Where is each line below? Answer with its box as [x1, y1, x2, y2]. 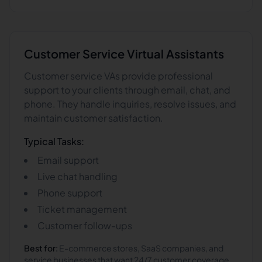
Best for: [24, 243, 58, 253]
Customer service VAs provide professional [24, 70, 213, 82]
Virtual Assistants [125, 46, 224, 61]
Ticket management [37, 203, 127, 215]
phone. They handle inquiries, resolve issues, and [24, 98, 236, 110]
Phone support [37, 187, 102, 199]
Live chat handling [37, 170, 118, 182]
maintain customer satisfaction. [24, 112, 163, 124]
